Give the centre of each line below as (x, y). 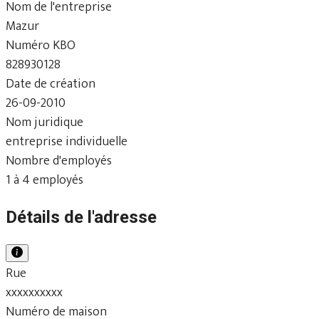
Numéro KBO (41, 45)
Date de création (51, 84)
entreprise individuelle (67, 141)
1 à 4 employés (45, 180)
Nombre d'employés (59, 161)
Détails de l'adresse (81, 217)
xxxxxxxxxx (34, 292)
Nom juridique (45, 122)
